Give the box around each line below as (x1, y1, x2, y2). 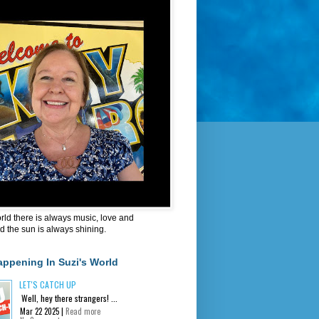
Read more (66, 305, 100, 317)
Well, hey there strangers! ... (19, 291, 117, 304)
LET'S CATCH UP (19, 278, 76, 291)
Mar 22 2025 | (20, 305, 66, 317)
